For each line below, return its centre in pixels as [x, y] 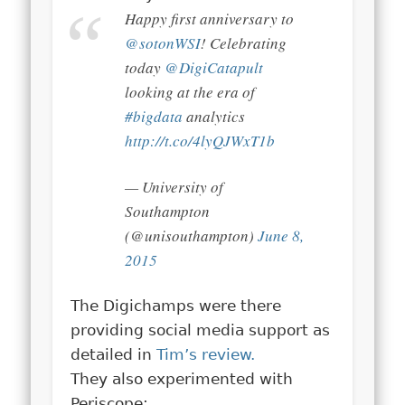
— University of [174, 186]
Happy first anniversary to [210, 18]
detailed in [114, 354]
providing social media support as [201, 330]
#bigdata [154, 116]
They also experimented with [182, 378]
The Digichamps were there [176, 305]
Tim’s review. [206, 354]
